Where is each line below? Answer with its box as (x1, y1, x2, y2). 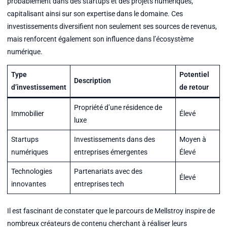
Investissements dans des (73, 135, 155, 144)
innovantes (11, 180, 46, 188)
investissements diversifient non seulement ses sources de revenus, (7, 22, 217, 30)
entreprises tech (73, 180, 124, 188)
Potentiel (179, 70, 209, 79)
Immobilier (11, 109, 44, 118)
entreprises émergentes (73, 148, 147, 157)
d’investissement (11, 83, 66, 92)
